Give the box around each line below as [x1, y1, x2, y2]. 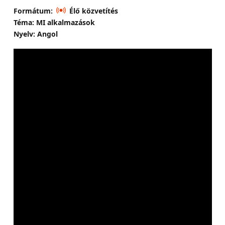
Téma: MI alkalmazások [13, 17, 95, 27]
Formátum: [13, 6, 53, 16]
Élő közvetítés [69, 6, 118, 16]
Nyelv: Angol [13, 29, 58, 39]
